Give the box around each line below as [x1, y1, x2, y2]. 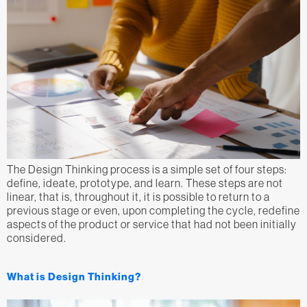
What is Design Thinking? [7, 270, 141, 283]
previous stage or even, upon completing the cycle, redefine [7, 204, 300, 217]
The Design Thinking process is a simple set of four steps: [7, 162, 287, 175]
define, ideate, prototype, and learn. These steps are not [7, 176, 283, 189]
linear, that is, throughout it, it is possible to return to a [7, 190, 270, 203]
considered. [7, 231, 66, 244]
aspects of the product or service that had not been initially [7, 217, 297, 230]
